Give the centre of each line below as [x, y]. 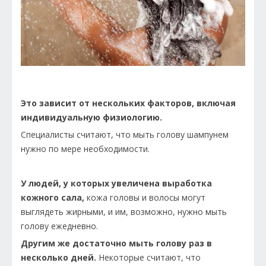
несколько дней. [58, 258]
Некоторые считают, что [148, 258]
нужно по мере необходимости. [85, 149]
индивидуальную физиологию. [91, 118]
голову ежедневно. [59, 226]
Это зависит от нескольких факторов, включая [128, 103]
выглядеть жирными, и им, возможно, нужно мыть [124, 212]
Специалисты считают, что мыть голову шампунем [125, 135]
